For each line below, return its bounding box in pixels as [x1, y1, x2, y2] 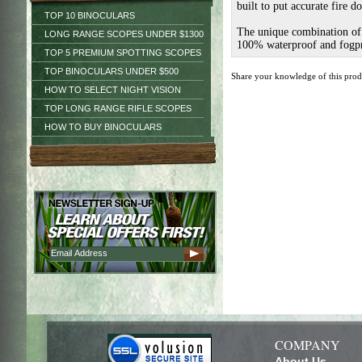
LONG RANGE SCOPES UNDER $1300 [44, 29, 204, 39]
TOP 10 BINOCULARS [44, 11, 135, 20]
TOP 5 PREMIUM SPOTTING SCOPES [44, 48, 201, 57]
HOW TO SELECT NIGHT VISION [44, 85, 181, 95]
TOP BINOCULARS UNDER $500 [44, 66, 179, 76]
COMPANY [274, 336, 340, 353]
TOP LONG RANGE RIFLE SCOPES [44, 103, 192, 113]
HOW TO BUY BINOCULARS [44, 122, 162, 132]
